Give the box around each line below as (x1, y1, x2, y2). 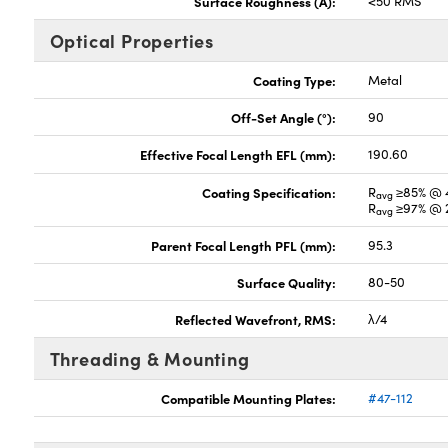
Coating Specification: (202, 183, 337, 201)
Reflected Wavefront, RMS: (175, 310, 337, 328)
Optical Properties (49, 28, 214, 53)
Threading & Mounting (49, 346, 250, 371)
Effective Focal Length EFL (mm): (140, 145, 337, 163)
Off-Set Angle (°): (231, 108, 337, 126)
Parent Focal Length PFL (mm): (151, 236, 337, 254)
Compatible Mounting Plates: (161, 389, 337, 407)
